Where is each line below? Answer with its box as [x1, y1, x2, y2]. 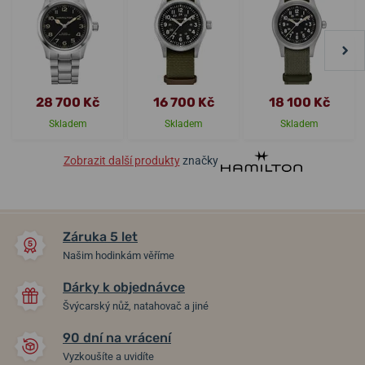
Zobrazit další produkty [63, 153, 180, 167]
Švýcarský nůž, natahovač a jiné [63, 299, 209, 312]
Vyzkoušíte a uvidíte [63, 350, 154, 363]
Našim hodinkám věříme [63, 248, 174, 262]
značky [179, 153, 221, 167]
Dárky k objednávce [63, 279, 185, 295]
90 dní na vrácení [63, 329, 171, 345]
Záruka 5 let [63, 228, 138, 244]
